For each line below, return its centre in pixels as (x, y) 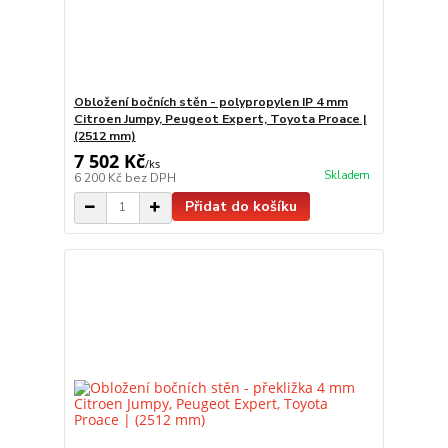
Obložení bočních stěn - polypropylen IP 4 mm (210, 101)
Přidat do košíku (240, 206)
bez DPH (150, 177)
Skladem (346, 175)
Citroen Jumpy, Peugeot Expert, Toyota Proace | (220, 118)
